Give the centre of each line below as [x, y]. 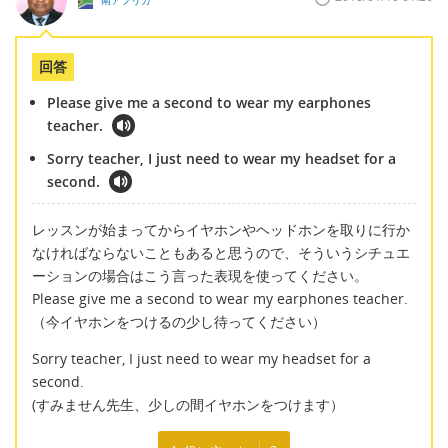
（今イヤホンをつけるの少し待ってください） [179, 321]
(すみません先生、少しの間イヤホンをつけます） [188, 405]
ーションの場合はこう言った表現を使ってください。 [200, 275]
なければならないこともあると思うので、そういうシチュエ [221, 252]
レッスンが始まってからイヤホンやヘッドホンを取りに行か [221, 229]
